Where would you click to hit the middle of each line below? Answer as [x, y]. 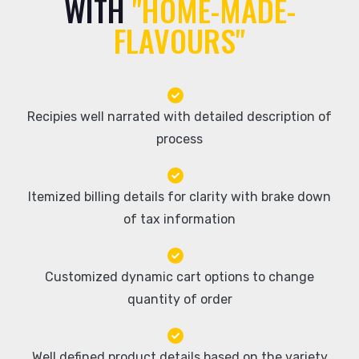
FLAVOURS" [179, 40]
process [179, 139]
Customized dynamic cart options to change [179, 277]
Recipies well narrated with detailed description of [179, 117]
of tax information [179, 219]
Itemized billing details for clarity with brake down [179, 197]
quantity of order [179, 299]
